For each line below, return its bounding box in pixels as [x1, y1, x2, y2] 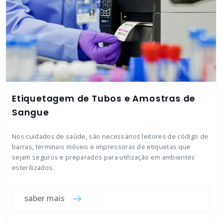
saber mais [24, 193, 64, 204]
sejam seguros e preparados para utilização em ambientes [12, 153, 195, 162]
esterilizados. [12, 163, 55, 172]
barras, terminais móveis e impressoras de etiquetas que [12, 142, 191, 151]
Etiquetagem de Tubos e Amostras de [12, 93, 196, 105]
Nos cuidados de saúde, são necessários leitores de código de [12, 132, 209, 141]
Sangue [12, 107, 49, 118]
